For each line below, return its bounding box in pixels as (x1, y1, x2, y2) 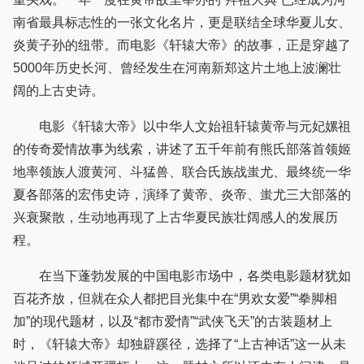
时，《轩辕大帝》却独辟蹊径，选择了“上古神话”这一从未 (13, 337, 346, 352)
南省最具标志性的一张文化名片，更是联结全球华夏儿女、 (13, 15, 351, 30)
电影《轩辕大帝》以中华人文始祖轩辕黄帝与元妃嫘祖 (13, 119, 351, 134)
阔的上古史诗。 (13, 84, 104, 98)
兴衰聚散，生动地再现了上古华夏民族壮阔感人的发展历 (13, 210, 338, 225)
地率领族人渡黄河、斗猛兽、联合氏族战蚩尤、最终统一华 (13, 165, 351, 180)
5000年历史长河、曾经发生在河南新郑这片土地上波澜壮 (13, 61, 341, 76)
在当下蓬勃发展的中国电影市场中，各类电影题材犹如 (13, 269, 351, 284)
